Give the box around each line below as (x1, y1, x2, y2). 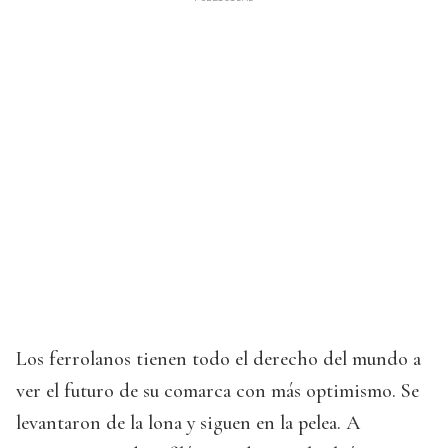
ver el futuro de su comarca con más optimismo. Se (16, 378, 419, 403)
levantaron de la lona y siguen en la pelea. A (16, 410, 360, 435)
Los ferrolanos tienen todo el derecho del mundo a (16, 346, 421, 371)
